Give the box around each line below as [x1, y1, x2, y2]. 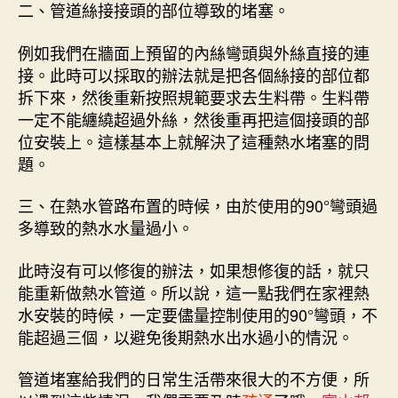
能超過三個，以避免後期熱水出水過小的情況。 [18, 324, 354, 348]
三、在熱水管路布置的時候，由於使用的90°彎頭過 [18, 194, 378, 218]
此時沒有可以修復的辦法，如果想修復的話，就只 [18, 258, 370, 282]
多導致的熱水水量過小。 [18, 216, 194, 240]
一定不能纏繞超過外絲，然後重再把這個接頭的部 [18, 107, 370, 131]
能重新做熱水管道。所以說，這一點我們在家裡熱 [18, 280, 370, 304]
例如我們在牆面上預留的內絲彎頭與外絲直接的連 [18, 40, 370, 64]
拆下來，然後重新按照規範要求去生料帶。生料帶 [18, 84, 370, 108]
